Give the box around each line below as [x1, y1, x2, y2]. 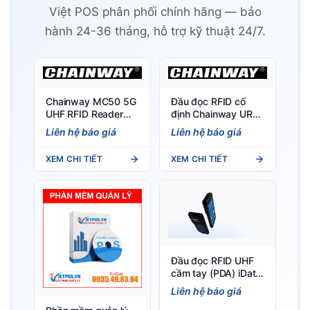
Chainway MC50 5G [46, 95, 136, 107]
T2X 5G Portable [171, 279, 245, 291]
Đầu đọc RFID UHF [171, 254, 254, 266]
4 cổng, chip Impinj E [171, 120, 264, 132]
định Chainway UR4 [171, 107, 259, 120]
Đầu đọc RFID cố [171, 95, 246, 107]
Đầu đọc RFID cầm [46, 132, 129, 145]
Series [171, 132, 199, 145]
